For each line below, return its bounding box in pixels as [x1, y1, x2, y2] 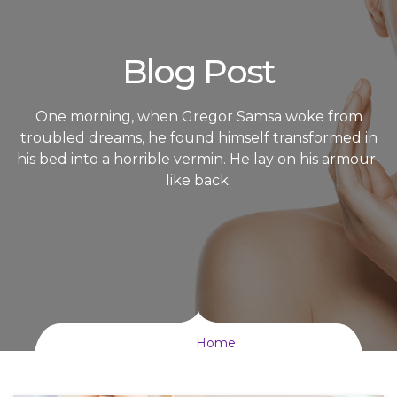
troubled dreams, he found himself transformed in [19, 129, 378, 146]
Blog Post [122, 51, 275, 92]
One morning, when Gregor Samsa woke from [35, 108, 362, 125]
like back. [166, 172, 231, 189]
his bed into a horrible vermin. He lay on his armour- [16, 151, 381, 167]
